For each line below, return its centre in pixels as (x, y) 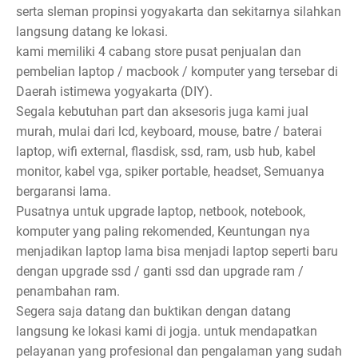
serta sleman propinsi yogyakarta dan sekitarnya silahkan (179, 12)
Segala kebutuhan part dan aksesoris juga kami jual (162, 112)
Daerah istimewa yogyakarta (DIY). (114, 92)
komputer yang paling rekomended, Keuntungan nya (163, 232)
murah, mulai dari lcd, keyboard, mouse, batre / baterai (169, 132)
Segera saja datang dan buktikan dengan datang (153, 312)
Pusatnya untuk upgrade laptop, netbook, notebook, (161, 212)
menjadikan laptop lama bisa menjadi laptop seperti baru (177, 252)
